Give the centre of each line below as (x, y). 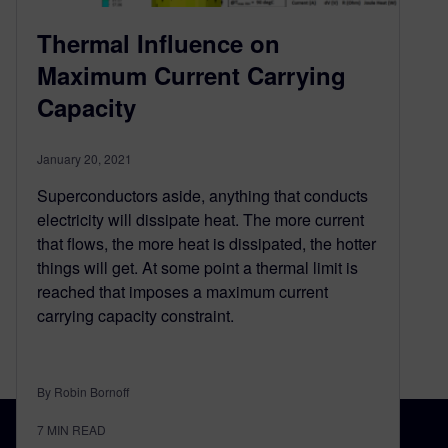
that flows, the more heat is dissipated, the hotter (206, 243)
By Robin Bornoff (83, 391)
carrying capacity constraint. (135, 315)
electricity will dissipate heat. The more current (200, 219)
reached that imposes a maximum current (182, 291)
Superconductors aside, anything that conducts (202, 195)
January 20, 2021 (84, 158)
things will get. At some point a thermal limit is (197, 267)
